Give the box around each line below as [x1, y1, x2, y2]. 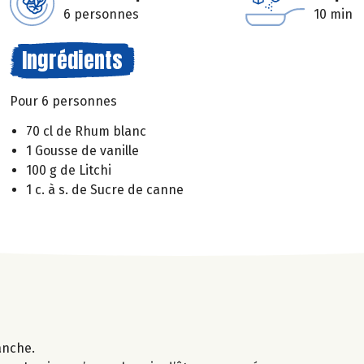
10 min [314, 6, 353, 22]
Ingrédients [22, 44, 123, 76]
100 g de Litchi [26, 162, 111, 178]
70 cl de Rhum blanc [26, 123, 146, 139]
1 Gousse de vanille [26, 142, 139, 158]
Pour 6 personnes [10, 93, 117, 109]
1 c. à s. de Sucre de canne [26, 181, 184, 197]
